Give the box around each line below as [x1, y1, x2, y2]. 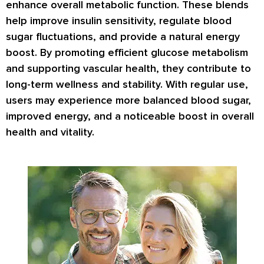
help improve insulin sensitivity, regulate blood [6, 14, 232, 27]
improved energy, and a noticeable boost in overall [6, 109, 254, 123]
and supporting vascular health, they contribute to [6, 61, 251, 75]
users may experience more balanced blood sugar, [6, 93, 251, 107]
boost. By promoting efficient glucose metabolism [6, 45, 248, 59]
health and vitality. [6, 125, 94, 138]
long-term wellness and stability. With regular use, [6, 77, 248, 91]
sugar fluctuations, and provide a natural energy [6, 29, 240, 43]
